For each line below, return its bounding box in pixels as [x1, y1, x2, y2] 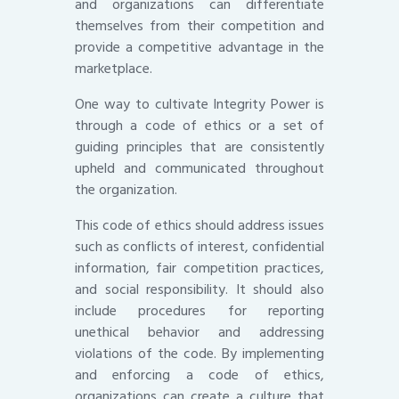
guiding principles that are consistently [75, 134, 324, 159]
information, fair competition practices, [75, 256, 324, 280]
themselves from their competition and [75, 13, 324, 37]
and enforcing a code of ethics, [75, 362, 324, 387]
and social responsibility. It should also [75, 277, 324, 301]
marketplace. [75, 56, 152, 80]
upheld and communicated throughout [75, 156, 324, 180]
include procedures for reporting [75, 298, 324, 322]
